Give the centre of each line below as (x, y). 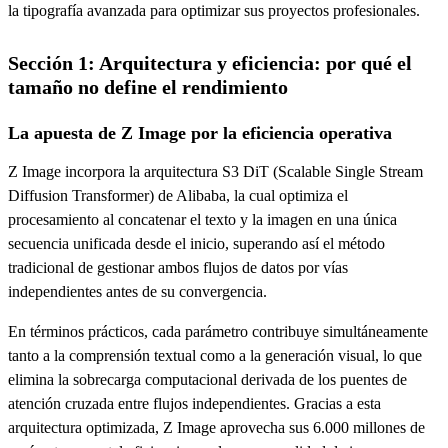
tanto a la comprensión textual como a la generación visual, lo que (215, 355)
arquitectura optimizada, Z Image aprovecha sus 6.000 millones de (216, 427)
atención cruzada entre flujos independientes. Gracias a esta (194, 403)
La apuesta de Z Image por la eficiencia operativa (200, 132)
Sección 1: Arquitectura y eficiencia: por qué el (210, 62)
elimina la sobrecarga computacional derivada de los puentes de (207, 379)
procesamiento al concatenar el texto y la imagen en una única (202, 219)
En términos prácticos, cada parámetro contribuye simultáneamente (218, 331)
